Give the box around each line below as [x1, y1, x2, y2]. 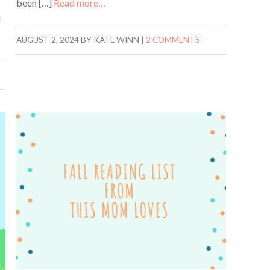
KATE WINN [93, 34, 139, 45]
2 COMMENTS [145, 34, 200, 45]
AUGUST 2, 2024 [16, 34, 79, 45]
